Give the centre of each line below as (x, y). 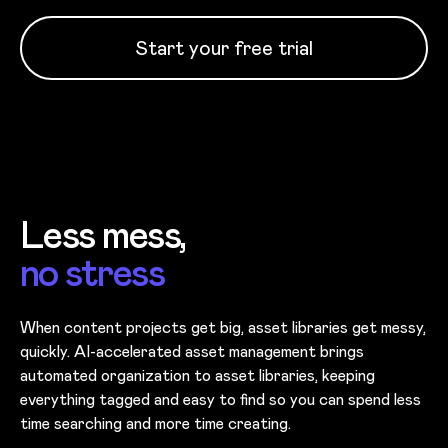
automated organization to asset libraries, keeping (197, 375)
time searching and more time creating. (155, 423)
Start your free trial (224, 48)
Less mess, (107, 235)
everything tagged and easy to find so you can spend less (220, 399)
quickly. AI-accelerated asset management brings (192, 351)
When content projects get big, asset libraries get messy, (223, 327)
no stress (92, 273)
